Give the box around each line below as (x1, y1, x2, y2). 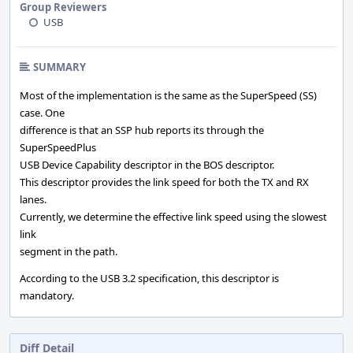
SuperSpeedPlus (20, 140, 96, 154)
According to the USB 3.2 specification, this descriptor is (20, 271, 279, 285)
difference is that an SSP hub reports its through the (20, 123, 264, 137)
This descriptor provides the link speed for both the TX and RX (20, 175, 309, 189)
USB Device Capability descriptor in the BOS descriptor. (20, 158, 274, 172)
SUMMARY (33, 60, 86, 74)
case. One (20, 106, 65, 120)
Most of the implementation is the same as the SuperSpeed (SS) (20, 88, 317, 102)
